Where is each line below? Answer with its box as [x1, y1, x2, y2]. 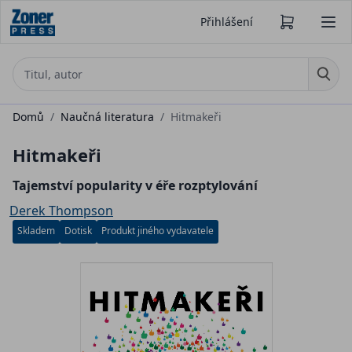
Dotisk [64, 223, 92, 237]
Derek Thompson [9, 201, 113, 219]
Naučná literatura [60, 109, 154, 124]
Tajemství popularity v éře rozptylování [13, 176, 258, 194]
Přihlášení [200, 14, 253, 29]
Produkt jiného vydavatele [101, 223, 214, 237]
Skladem [17, 223, 55, 237]
